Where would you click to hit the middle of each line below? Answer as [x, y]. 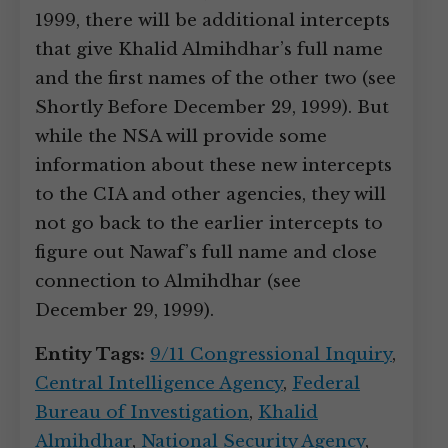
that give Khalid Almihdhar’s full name [209, 49]
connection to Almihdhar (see [168, 281]
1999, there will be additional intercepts [212, 20]
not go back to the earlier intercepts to [209, 223]
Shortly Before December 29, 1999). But [212, 107]
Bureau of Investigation [142, 412]
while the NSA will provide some [181, 136]
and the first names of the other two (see [215, 78]
